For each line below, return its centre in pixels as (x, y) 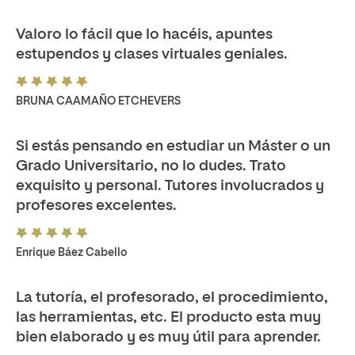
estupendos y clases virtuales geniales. (152, 54)
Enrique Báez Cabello (72, 253)
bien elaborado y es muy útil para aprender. (168, 337)
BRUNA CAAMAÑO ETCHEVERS (98, 101)
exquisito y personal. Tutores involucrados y (170, 186)
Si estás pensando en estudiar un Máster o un (173, 146)
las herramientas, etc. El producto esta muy (168, 317)
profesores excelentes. (96, 206)
